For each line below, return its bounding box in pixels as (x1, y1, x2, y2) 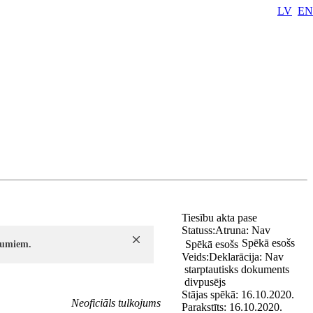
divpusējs (182, 276, 226, 288)
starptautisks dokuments (182, 263, 289, 275)
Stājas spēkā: (182, 289, 238, 300)
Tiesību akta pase (182, 212, 260, 224)
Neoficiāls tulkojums (71, 297, 161, 309)
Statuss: (182, 224, 215, 236)
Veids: (182, 251, 209, 263)
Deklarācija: (209, 251, 265, 263)
